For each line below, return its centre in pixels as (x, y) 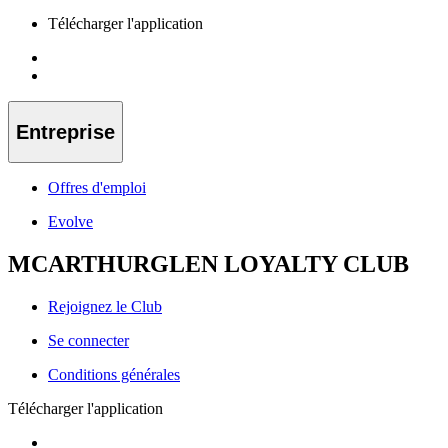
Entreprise (65, 131)
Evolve (70, 222)
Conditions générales (114, 374)
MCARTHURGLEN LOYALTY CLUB (208, 264)
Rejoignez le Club (105, 306)
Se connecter (88, 340)
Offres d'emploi (97, 188)
